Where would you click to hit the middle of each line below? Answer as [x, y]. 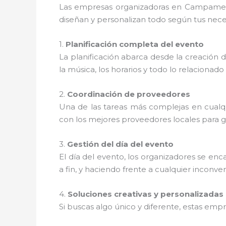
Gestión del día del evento [120, 144]
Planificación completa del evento [135, 44]
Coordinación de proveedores [129, 94]
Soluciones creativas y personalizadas [146, 194]
